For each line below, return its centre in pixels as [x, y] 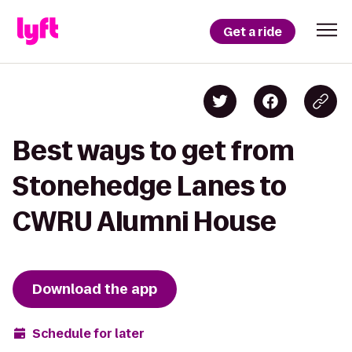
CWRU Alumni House [145, 221]
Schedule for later [88, 333]
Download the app [95, 289]
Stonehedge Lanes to [150, 186]
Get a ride [253, 31]
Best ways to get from [154, 150]
